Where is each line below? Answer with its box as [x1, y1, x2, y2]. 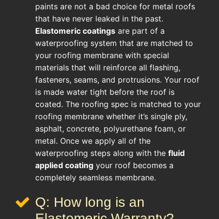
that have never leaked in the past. [35, 13, 163, 23]
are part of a [115, 25, 165, 36]
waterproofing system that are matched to [35, 38, 193, 48]
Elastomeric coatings [35, 25, 115, 36]
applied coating [35, 160, 93, 170]
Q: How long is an [35, 194, 145, 210]
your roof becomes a [93, 160, 174, 170]
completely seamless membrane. [35, 172, 156, 182]
